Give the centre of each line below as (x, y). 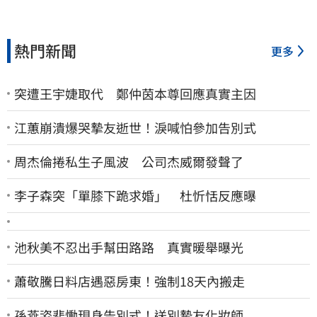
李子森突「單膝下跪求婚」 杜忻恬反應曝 (135, 195)
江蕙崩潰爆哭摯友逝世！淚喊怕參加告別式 (135, 127)
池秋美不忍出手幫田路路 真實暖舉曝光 (129, 247)
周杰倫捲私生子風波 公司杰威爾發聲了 (129, 161)
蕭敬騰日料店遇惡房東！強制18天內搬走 (129, 281)
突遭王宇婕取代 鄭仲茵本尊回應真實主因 (135, 93)
